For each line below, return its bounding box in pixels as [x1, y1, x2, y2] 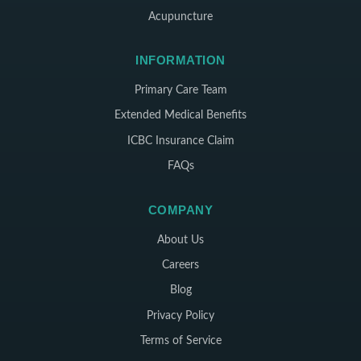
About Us [157, 234, 204, 246]
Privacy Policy [147, 309, 214, 322]
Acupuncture [148, 10, 213, 23]
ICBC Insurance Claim [127, 135, 234, 147]
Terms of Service [139, 335, 222, 347]
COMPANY [147, 202, 214, 217]
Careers [162, 259, 199, 271]
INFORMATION [135, 52, 226, 67]
